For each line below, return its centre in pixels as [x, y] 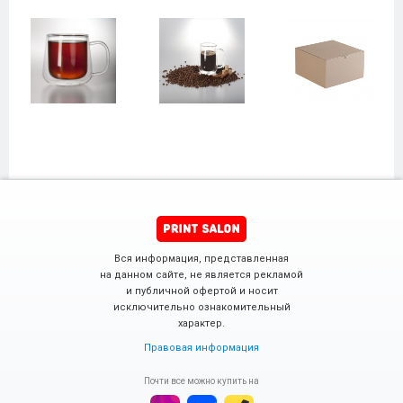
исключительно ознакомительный [201, 307]
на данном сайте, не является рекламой [201, 275]
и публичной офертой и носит [201, 291]
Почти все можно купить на [201, 381]
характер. [201, 323]
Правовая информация [201, 348]
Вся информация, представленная [201, 259]
